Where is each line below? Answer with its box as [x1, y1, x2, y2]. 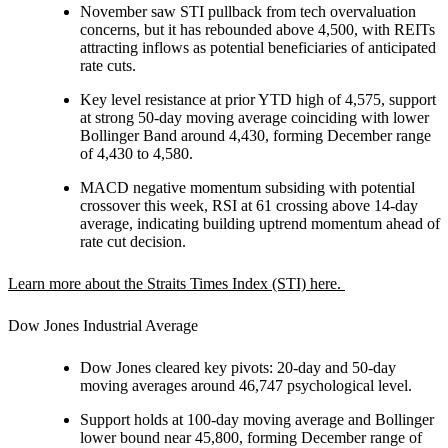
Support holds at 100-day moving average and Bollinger [80, 410, 434, 428]
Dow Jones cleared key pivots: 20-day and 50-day [80, 358, 396, 376]
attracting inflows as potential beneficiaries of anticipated [80, 38, 436, 56]
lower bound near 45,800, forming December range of [80, 428, 422, 446]
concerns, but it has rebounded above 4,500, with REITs [80, 20, 435, 38]
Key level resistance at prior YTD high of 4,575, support [80, 90, 436, 108]
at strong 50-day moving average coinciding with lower [80, 108, 429, 126]
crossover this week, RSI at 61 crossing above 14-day [80, 196, 418, 214]
